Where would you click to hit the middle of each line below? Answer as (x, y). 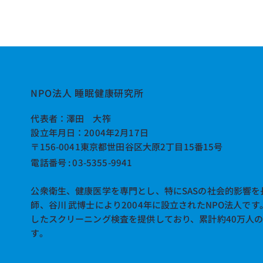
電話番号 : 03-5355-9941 (82, 162)
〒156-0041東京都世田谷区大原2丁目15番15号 (127, 146)
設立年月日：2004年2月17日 (90, 132)
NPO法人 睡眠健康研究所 (87, 93)
